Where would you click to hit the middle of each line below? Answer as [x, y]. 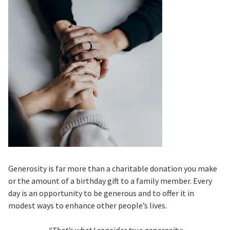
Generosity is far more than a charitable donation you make [112, 168]
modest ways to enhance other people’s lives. [87, 205]
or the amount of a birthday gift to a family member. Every [110, 181]
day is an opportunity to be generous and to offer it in [101, 193]
